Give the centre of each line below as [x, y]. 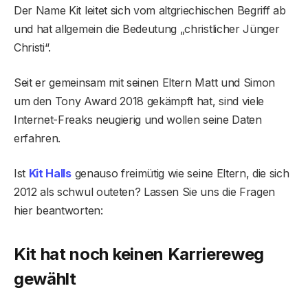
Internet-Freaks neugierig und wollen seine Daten [138, 119]
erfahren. [37, 138]
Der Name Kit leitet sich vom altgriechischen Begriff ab [150, 10]
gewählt [45, 279]
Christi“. [33, 47]
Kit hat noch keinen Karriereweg [139, 254]
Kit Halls [50, 173]
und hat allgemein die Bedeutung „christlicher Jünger [147, 29]
